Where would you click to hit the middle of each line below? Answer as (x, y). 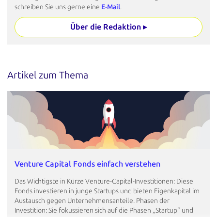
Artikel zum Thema (48, 75)
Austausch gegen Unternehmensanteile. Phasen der (92, 201)
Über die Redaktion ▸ (108, 27)
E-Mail (111, 7)
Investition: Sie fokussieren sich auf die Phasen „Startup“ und (104, 211)
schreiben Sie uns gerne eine (58, 7)
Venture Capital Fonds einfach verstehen (87, 164)
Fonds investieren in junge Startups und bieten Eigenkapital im (107, 191)
